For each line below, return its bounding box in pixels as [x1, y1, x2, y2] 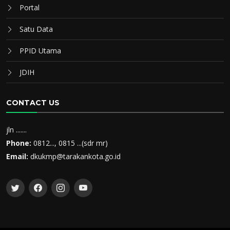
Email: [6, 151, 28, 161]
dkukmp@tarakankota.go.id [28, 151, 121, 161]
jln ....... [6, 125, 27, 135]
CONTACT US [6, 98, 60, 107]
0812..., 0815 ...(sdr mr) [31, 138, 108, 148]
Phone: [6, 138, 31, 148]
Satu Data [20, 24, 53, 34]
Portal [20, 3, 40, 12]
